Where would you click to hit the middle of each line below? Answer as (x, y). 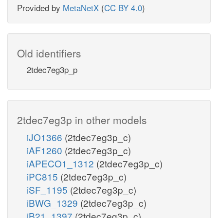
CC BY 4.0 (123, 7)
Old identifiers (49, 53)
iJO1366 (46, 137)
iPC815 (44, 176)
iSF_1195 (48, 189)
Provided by (40, 7)
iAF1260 (46, 150)
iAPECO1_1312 (62, 163)
